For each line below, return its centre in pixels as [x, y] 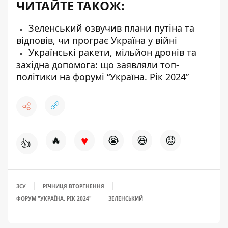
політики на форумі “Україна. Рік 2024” [103, 77]
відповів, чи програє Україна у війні [97, 40]
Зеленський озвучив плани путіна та [110, 28]
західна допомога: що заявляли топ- [98, 65]
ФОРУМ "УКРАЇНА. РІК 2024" [54, 198]
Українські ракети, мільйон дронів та [111, 52]
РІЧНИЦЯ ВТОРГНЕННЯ [74, 186]
